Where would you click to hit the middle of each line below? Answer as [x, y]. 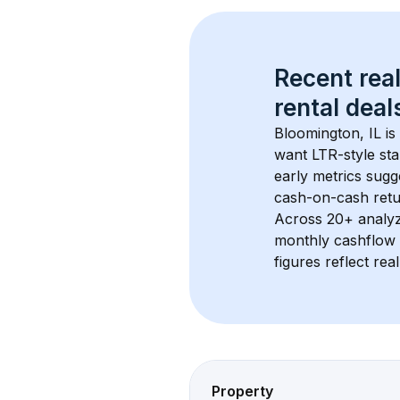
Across [300, 219]
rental [307, 108]
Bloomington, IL [328, 133]
